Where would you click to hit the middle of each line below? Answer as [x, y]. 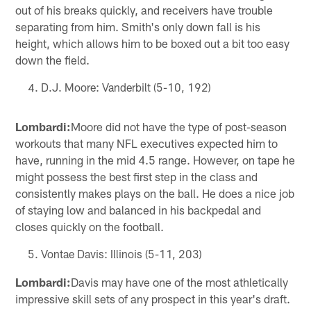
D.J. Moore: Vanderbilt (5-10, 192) [126, 87]
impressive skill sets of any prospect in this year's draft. [153, 298]
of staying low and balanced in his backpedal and [138, 209]
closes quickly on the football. [90, 226]
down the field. [53, 59]
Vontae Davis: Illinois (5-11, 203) [121, 253]
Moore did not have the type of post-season [179, 126]
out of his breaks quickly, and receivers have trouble [144, 9]
